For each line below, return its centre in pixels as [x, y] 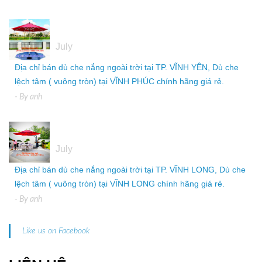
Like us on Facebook [56, 231]
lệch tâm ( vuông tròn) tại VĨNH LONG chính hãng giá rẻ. [120, 184]
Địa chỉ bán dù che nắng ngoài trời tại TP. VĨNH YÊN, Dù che [127, 67]
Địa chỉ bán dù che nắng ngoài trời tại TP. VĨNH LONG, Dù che [130, 170]
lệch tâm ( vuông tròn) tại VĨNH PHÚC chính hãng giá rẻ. [119, 81]
